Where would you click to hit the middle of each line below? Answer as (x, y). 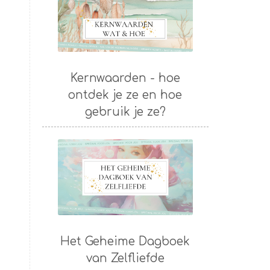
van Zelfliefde (125, 259)
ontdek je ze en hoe (125, 95)
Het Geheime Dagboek (125, 242)
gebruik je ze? (125, 111)
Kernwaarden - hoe (125, 78)
